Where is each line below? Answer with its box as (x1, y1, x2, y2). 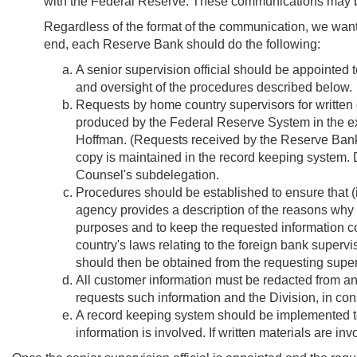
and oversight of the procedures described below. (76, 80, 352, 94)
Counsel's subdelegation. (76, 167, 219, 182)
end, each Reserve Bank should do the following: (44, 37, 320, 51)
